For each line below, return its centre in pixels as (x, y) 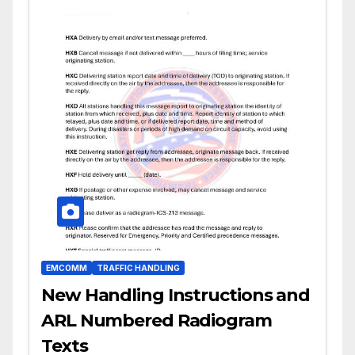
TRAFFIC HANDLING (138, 268)
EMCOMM (67, 268)
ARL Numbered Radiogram (157, 321)
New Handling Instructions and (176, 296)
